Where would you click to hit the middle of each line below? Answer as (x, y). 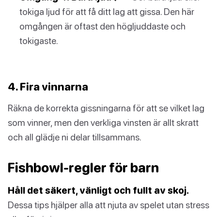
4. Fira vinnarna (48, 87)
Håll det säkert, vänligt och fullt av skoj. (98, 190)
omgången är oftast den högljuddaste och (102, 26)
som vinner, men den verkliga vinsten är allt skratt (103, 123)
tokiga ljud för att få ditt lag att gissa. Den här (107, 11)
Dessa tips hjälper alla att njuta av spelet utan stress (108, 205)
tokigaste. (39, 40)
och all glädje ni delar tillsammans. (75, 137)
